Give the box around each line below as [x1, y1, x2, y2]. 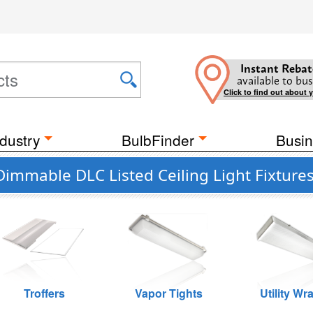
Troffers [23, 285, 65, 301]
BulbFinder [122, 129, 194, 150]
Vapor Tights [135, 285, 203, 301]
